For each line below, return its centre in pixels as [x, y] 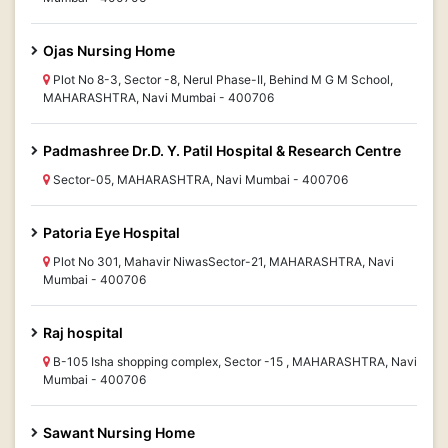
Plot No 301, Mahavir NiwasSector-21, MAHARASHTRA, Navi [222, 261]
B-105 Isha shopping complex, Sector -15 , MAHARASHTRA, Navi [233, 361]
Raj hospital [83, 332]
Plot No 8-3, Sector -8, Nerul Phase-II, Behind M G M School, [221, 79]
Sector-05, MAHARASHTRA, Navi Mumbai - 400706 [199, 179]
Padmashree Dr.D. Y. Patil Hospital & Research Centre [222, 150]
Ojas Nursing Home [109, 50]
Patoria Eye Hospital [111, 232]
